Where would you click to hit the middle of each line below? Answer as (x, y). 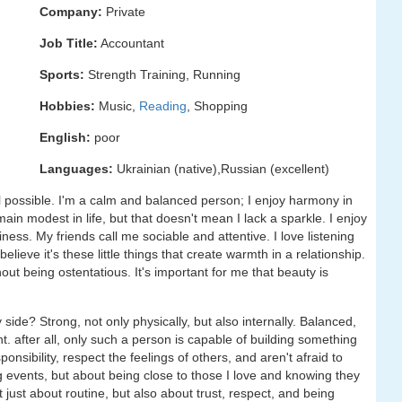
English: (65, 137)
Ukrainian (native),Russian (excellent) (221, 169)
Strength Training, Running (162, 74)
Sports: (62, 74)
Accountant (131, 43)
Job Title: (69, 43)
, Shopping (217, 106)
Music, (117, 106)
